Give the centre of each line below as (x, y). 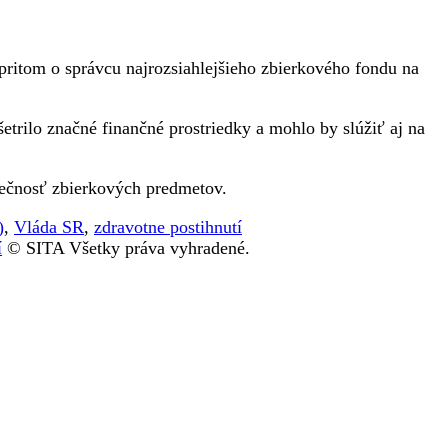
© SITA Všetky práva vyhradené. (126, 247)
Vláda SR (49, 226)
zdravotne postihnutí (168, 226)
